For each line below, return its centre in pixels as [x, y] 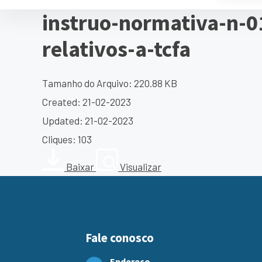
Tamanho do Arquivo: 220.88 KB [110, 83]
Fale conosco [120, 238]
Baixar [80, 167]
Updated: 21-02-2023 [88, 121]
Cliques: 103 [67, 139]
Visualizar [141, 167]
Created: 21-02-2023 [87, 102]
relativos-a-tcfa [116, 49]
